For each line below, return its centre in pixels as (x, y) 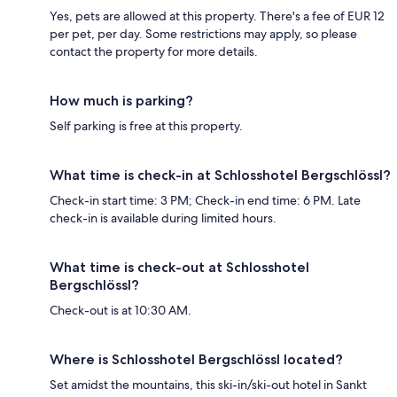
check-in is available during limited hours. (163, 218)
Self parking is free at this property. (146, 125)
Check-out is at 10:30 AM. (121, 310)
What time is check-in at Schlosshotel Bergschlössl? (220, 175)
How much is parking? (121, 100)
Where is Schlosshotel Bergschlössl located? (196, 359)
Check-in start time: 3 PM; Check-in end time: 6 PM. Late (205, 200)
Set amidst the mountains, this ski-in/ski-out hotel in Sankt (208, 384)
